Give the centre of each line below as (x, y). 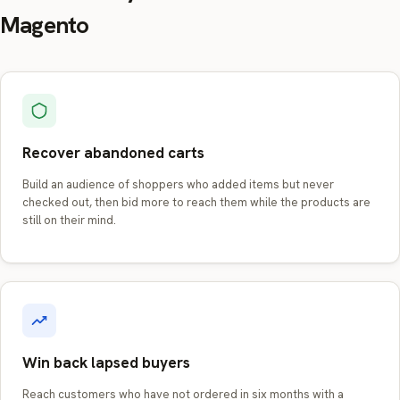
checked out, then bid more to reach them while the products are (196, 202)
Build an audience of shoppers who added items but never (178, 184)
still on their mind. (69, 220)
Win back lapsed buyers (106, 362)
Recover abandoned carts (113, 153)
